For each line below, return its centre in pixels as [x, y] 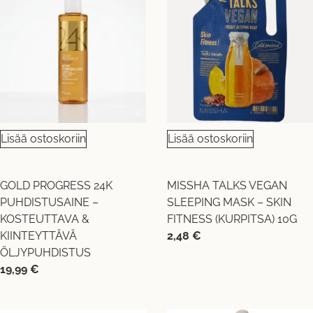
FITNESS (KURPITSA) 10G [232, 219]
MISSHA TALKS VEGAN [227, 185]
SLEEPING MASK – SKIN [229, 202]
